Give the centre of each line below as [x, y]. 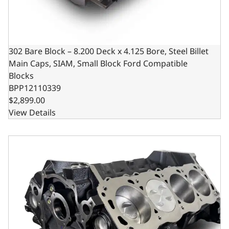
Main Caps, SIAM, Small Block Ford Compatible [98, 63]
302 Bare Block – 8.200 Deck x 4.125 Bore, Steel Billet [109, 51]
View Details [32, 112]
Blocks [21, 76]
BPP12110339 [35, 88]
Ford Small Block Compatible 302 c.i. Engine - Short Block [117, 137]
